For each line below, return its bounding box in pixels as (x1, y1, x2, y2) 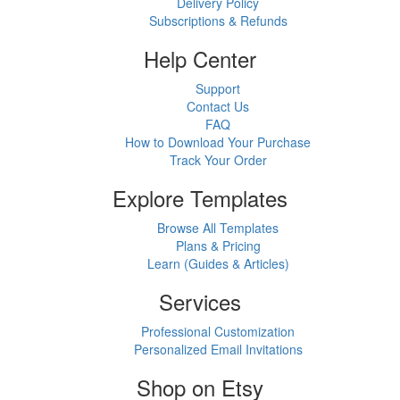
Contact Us (187, 97, 249, 115)
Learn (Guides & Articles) (146, 254, 289, 272)
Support (196, 79, 240, 97)
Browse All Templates (157, 219, 279, 237)
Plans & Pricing (175, 237, 261, 254)
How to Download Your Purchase (125, 133, 311, 151)
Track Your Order (169, 151, 267, 169)
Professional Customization (141, 322, 295, 340)
